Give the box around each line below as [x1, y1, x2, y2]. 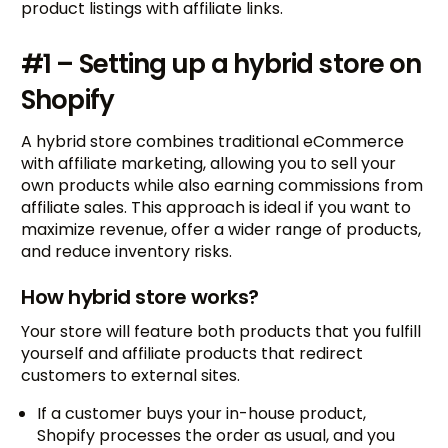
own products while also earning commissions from [21, 173, 424, 197]
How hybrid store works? [21, 282, 259, 311]
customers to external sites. [21, 363, 241, 387]
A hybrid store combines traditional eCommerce [21, 129, 405, 153]
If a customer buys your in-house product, [37, 401, 367, 425]
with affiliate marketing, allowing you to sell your [21, 151, 397, 175]
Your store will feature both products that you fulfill [21, 319, 422, 343]
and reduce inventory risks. [21, 239, 233, 263]
